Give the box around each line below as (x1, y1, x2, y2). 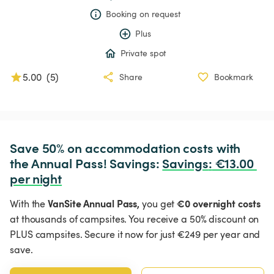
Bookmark (213, 71, 253, 83)
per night (10, 169, 62, 188)
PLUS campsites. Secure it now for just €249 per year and (10, 228, 261, 242)
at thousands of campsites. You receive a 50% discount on (10, 212, 259, 226)
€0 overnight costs (177, 196, 261, 210)
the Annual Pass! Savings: (10, 154, 163, 172)
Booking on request (105, 8, 181, 20)
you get (139, 197, 177, 211)
